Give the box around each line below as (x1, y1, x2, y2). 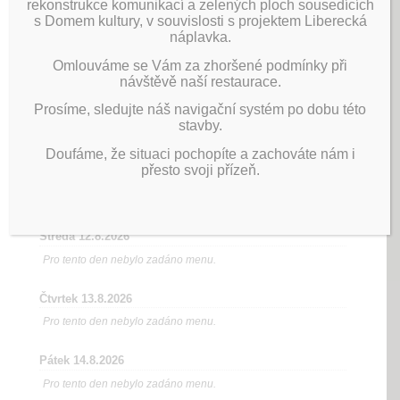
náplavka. (169, 29, 231, 45)
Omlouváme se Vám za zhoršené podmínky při (53, 57, 347, 73)
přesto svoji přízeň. (140, 162, 260, 178)
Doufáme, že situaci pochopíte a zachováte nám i (45, 146, 355, 162)
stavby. (178, 118, 222, 134)
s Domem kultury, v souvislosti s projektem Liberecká (33, 12, 367, 29)
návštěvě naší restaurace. (119, 73, 281, 89)
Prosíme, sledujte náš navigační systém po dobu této (34, 102, 366, 118)
